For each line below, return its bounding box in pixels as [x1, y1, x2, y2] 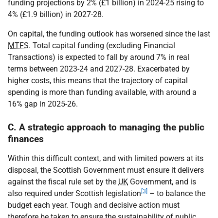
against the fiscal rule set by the [8, 177, 118, 186]
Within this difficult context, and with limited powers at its [8, 154, 203, 163]
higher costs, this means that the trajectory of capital [8, 76, 188, 85]
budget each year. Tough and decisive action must [8, 200, 180, 210]
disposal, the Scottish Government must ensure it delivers [8, 165, 204, 175]
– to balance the [147, 189, 205, 198]
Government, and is [128, 177, 196, 186]
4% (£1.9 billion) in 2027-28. [8, 10, 104, 19]
